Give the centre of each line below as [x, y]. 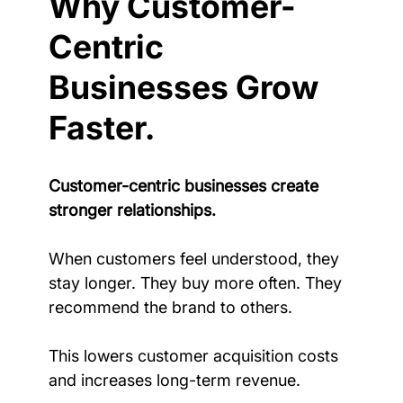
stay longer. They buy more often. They [197, 282]
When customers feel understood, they [196, 258]
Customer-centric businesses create [185, 185]
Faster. [101, 127]
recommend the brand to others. [170, 307]
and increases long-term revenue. [174, 380]
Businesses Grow [187, 87]
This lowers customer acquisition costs [195, 355]
